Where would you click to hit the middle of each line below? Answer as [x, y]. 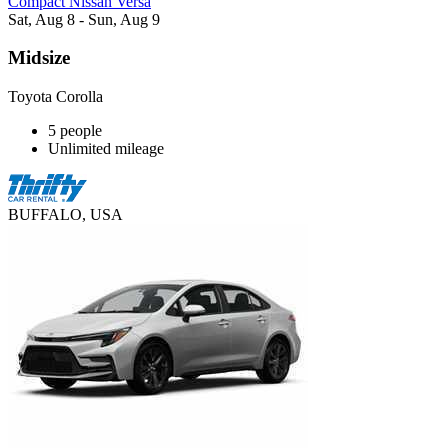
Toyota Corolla [55, 97]
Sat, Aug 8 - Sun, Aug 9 [84, 19]
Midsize [39, 58]
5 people [75, 131]
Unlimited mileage [106, 149]
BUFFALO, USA [65, 215]
